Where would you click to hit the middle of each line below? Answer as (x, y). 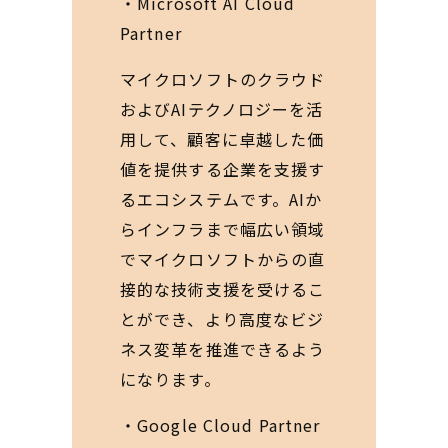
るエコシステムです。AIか (221, 199)
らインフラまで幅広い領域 (223, 229)
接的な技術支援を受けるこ (223, 289)
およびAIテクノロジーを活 (222, 109)
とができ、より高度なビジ (222, 319)
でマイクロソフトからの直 (223, 259)
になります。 (170, 379)
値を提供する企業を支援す (223, 169)
